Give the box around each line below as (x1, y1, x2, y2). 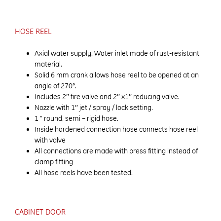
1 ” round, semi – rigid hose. (35, 114, 118, 123)
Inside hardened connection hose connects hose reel (35, 125, 198, 134)
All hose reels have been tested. (35, 168, 133, 178)
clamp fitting (35, 157, 73, 167)
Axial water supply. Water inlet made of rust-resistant (35, 49, 199, 58)
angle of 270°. (35, 81, 76, 91)
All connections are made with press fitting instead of (35, 147, 198, 156)
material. (35, 60, 62, 69)
